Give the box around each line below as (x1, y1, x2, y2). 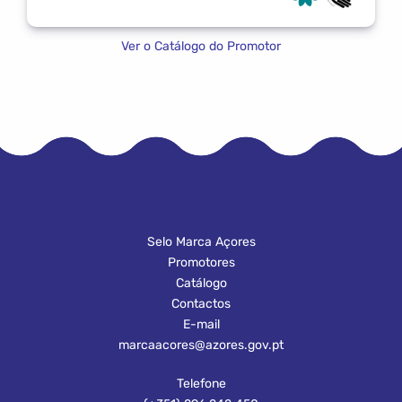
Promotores (167, 254, 235, 270)
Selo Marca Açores (146, 233, 256, 249)
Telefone (176, 375, 226, 391)
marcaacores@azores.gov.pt (118, 336, 284, 353)
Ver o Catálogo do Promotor (121, 38, 281, 54)
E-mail (182, 316, 220, 332)
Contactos (171, 295, 231, 311)
